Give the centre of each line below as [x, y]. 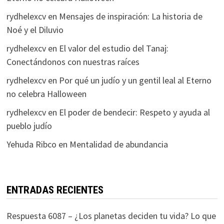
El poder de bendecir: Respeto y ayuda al [134, 112]
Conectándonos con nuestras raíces [73, 62]
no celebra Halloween [46, 94]
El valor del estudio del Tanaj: [113, 48]
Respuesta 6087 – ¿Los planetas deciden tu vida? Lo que [111, 216]
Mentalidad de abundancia [118, 144]
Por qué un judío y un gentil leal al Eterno [135, 80]
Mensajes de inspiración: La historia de [130, 16]
